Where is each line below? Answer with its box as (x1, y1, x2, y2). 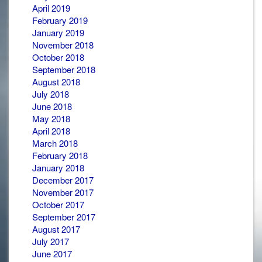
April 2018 (32, 125, 70, 137)
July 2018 (32, 88, 69, 100)
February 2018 (32, 149, 88, 161)
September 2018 (32, 63, 95, 75)
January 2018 (32, 161, 84, 174)
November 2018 (32, 39, 94, 51)
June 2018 (32, 100, 72, 112)
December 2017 (32, 174, 94, 186)
